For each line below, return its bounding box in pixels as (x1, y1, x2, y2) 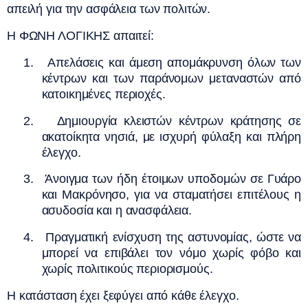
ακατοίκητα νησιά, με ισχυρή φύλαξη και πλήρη (41, 129, 301, 144)
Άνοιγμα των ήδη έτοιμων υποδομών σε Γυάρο (45, 172, 301, 186)
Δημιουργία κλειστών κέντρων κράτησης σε (56, 113, 301, 128)
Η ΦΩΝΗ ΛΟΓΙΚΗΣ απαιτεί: (7, 28, 154, 43)
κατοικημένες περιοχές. (41, 87, 166, 101)
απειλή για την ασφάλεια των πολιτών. (7, 2, 211, 16)
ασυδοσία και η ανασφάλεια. (41, 203, 192, 218)
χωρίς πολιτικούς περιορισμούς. (41, 262, 213, 276)
